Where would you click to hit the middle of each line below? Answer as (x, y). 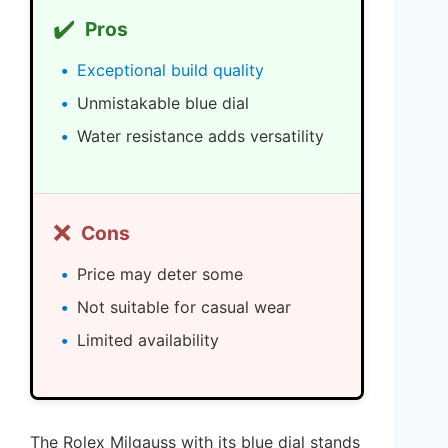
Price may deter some (160, 273)
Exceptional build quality (170, 69)
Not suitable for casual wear (184, 306)
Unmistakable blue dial (163, 102)
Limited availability (148, 339)
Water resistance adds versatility (200, 135)
